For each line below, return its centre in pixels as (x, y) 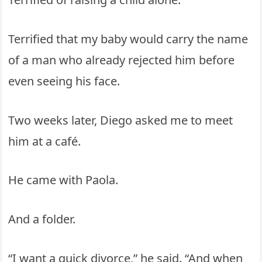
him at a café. (45, 141)
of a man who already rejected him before (122, 60)
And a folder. (42, 219)
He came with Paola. (63, 180)
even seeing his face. (64, 81)
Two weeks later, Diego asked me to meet (121, 120)
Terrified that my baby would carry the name (128, 39)
